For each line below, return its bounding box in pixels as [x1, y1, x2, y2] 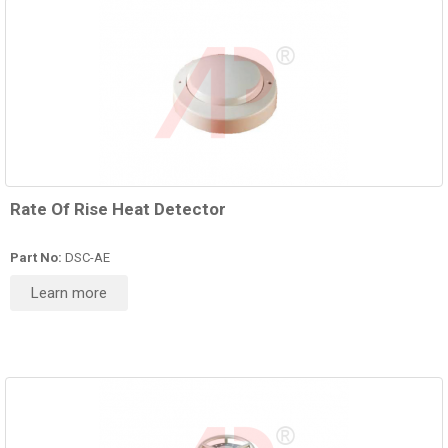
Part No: [10, 250, 62, 266]
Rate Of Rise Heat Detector [10, 199, 226, 220]
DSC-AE [62, 250, 110, 266]
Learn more [31, 284, 107, 303]
